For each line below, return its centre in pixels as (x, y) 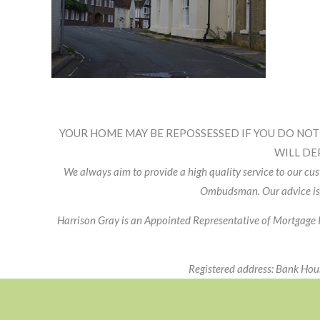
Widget (90, 131)
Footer (86, 105)
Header (91, 157)
